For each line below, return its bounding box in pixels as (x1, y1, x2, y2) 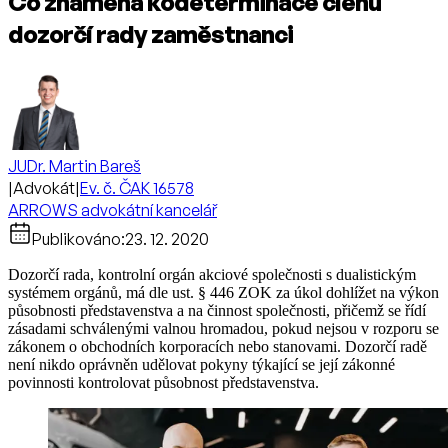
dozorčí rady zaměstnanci (8, 19, 293, 50)
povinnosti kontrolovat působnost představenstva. (8, 374, 319, 391)
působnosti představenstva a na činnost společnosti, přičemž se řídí (8, 302, 426, 319)
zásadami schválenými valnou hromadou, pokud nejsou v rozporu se (8, 320, 439, 337)
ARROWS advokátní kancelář (8, 200, 217, 220)
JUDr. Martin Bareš (8, 156, 141, 176)
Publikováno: (32, 229, 125, 249)
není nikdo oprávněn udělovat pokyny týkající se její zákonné (8, 356, 395, 373)
